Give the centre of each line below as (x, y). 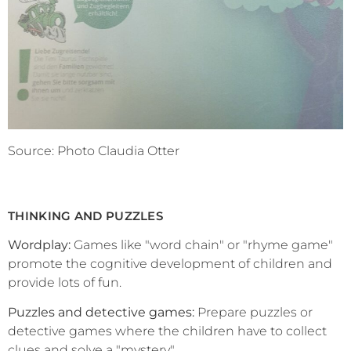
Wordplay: (39, 245)
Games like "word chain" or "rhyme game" (202, 245)
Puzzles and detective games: (101, 313)
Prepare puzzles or (253, 313)
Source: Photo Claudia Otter (94, 150)
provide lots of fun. (65, 283)
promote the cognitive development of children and (170, 264)
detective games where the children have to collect (167, 331)
